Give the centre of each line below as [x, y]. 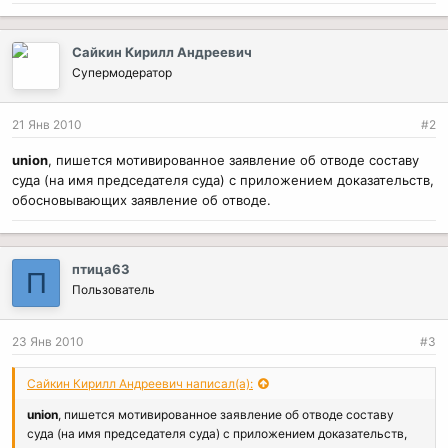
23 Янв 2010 [48, 341]
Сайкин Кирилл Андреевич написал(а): [140, 383]
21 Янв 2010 [47, 124]
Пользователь [113, 289]
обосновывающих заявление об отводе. [141, 200]
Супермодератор [122, 72]
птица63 [101, 269]
